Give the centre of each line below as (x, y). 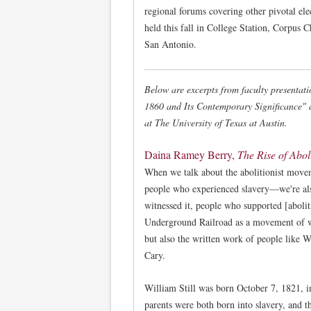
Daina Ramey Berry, (191, 154)
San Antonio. (170, 44)
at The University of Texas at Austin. (216, 122)
